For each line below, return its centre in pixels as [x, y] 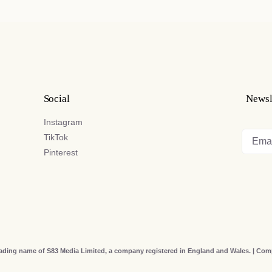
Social [56, 99]
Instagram [63, 122]
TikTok [56, 137]
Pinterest [60, 152]
